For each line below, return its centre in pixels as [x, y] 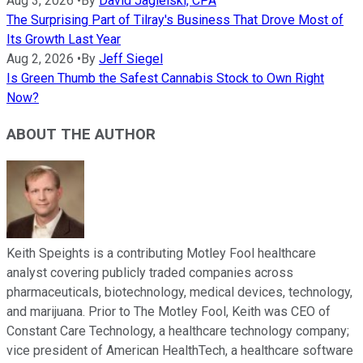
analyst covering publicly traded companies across [150, 273]
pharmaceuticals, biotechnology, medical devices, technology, [179, 293]
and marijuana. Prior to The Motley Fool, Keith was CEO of [169, 312]
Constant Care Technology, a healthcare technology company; [178, 331]
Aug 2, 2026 [40, 58]
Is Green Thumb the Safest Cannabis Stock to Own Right [165, 78]
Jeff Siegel [131, 58]
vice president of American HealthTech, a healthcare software [180, 351]
